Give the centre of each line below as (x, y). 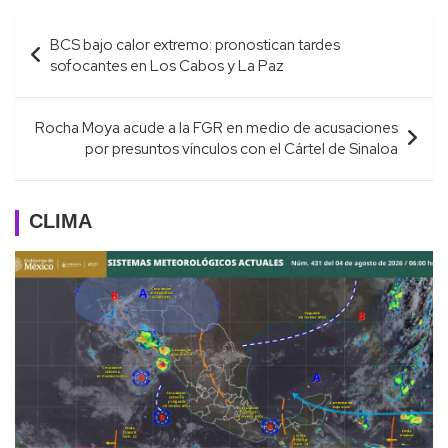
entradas (63, 93)
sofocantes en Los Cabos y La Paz (167, 65)
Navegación (81, 29)
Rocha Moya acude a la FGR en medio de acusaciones (216, 127)
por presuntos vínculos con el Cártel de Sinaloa (241, 148)
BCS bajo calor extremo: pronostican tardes (195, 44)
